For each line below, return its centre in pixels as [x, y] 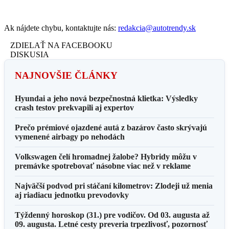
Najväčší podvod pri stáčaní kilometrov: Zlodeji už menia [114, 186]
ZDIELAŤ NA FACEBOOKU [61, 45]
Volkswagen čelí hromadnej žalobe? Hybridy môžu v [106, 157]
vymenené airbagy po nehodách [70, 137]
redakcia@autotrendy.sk [157, 28]
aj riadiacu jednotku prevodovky [72, 195]
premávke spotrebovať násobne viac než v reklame [103, 166]
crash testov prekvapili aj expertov [74, 108]
